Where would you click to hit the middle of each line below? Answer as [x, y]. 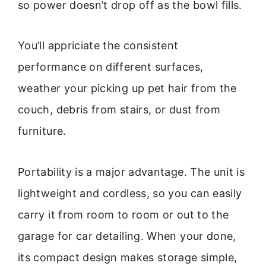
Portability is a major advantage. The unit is [132, 172]
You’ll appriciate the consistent [98, 46]
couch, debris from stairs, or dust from [119, 110]
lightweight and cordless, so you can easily [130, 193]
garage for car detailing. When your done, [127, 236]
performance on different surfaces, [111, 67]
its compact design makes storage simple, [128, 257]
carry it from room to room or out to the [123, 214]
